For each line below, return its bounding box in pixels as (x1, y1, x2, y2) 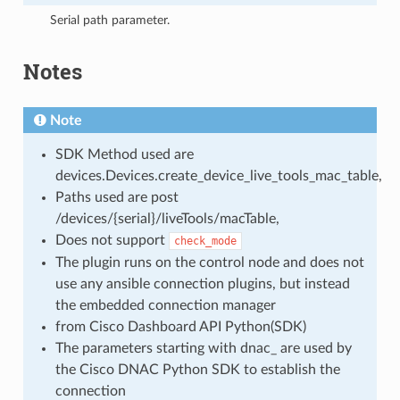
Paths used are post (54, 189, 179, 204)
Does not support (54, 232, 169, 247)
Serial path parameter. (50, 12, 171, 27)
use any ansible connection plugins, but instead (54, 276, 350, 291)
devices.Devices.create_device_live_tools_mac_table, (54, 168, 382, 183)
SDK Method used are (54, 146, 194, 162)
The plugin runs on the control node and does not (54, 254, 364, 270)
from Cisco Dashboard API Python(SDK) (54, 319, 306, 334)
